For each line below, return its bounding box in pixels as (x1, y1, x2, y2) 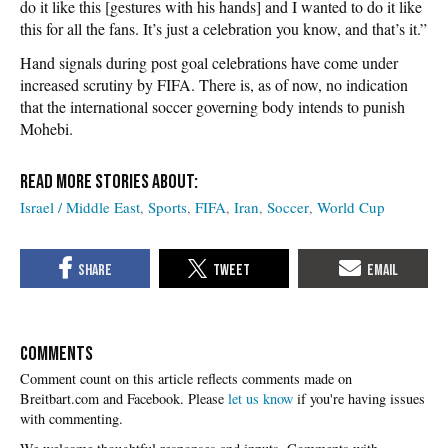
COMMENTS (20, 342, 93, 367)
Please (188, 389, 228, 409)
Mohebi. (20, 117, 73, 139)
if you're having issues (293, 389, 425, 409)
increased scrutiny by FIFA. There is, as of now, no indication (20, 73, 408, 95)
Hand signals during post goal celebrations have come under (20, 51, 398, 73)
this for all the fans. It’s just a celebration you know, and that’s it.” (20, 17, 427, 39)
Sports (148, 196, 187, 217)
